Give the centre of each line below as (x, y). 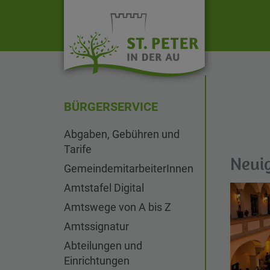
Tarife (78, 149)
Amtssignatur (96, 226)
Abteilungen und (103, 246)
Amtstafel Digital (104, 188)
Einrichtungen (97, 261)
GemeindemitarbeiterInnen (129, 168)
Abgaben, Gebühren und (122, 134)
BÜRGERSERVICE (111, 107)
